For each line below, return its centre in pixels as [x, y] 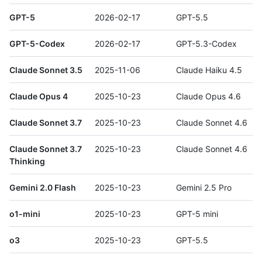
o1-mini [25, 213]
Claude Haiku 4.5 [209, 70]
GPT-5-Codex [37, 43]
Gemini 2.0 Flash [43, 187]
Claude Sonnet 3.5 [46, 70]
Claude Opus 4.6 [208, 96]
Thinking [27, 161]
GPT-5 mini [197, 213]
